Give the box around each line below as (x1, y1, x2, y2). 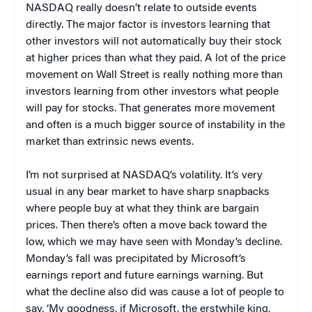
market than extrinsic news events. (26, 136, 194, 148)
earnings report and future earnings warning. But (26, 270, 263, 282)
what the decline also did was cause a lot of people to (26, 287, 284, 299)
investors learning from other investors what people (26, 86, 279, 98)
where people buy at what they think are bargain (26, 203, 259, 215)
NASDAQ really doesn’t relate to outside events (26, 3, 257, 15)
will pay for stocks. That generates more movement (26, 103, 275, 115)
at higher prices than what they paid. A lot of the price (26, 53, 286, 65)
